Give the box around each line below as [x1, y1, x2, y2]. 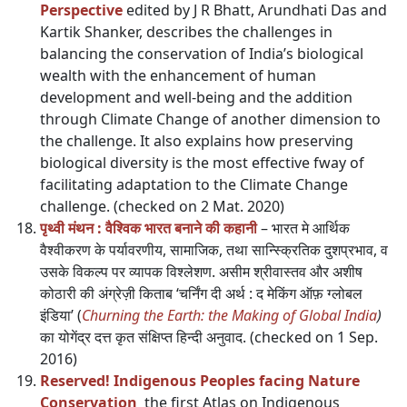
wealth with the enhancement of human [40, 65, 316, 85]
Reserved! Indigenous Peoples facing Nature [40, 371, 360, 391]
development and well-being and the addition [40, 87, 352, 107]
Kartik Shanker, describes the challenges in [40, 22, 333, 42]
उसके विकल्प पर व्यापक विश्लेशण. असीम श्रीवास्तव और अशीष [40, 262, 362, 282]
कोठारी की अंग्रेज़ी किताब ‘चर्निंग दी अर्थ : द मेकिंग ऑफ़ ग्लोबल [40, 283, 362, 303]
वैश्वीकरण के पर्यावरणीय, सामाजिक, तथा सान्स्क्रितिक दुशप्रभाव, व [40, 240, 388, 260]
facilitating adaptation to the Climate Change [40, 174, 348, 194]
